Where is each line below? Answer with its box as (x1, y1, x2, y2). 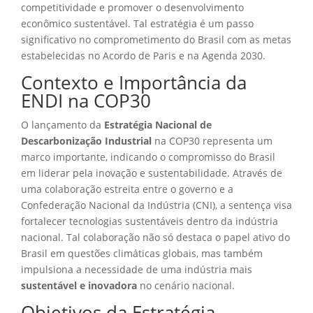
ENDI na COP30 (21, 87, 151, 113)
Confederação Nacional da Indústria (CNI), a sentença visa (21, 198, 292, 212)
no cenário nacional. (137, 278, 235, 292)
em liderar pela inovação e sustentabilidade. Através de (21, 166, 282, 180)
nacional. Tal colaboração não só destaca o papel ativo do (21, 230, 290, 244)
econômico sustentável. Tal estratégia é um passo (21, 16, 254, 30)
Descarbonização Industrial (21, 133, 152, 147)
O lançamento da (21, 117, 104, 131)
